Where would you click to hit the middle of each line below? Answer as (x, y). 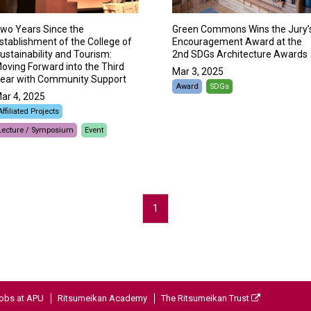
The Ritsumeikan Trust (206, 298)
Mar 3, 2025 (198, 72)
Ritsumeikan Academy (102, 298)
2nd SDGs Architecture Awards (240, 54)
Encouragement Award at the (237, 42)
